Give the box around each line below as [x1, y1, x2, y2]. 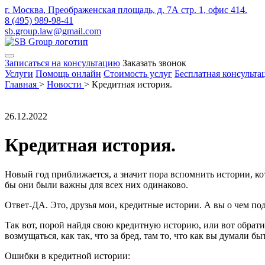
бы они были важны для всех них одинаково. [5, 179, 188, 190]
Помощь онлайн [35, 69, 101, 79]
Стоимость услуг [104, 69, 172, 79]
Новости [47, 79, 82, 89]
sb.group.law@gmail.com [5, 26, 101, 36]
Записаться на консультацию [5, 58, 120, 68]
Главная [5, 79, 37, 89]
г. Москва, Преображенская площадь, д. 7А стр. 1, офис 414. [5, 5, 247, 15]
